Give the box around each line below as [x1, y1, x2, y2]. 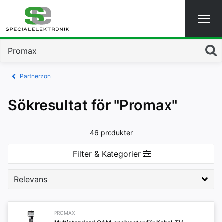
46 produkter [89, 128, 133, 137]
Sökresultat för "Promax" [8, 96, 177, 113]
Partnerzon [20, 72, 51, 80]
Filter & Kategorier [73, 149, 141, 159]
